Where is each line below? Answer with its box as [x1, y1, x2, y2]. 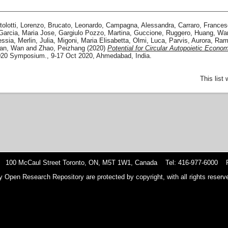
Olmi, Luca [133, 37, 165, 45]
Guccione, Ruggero [134, 29, 190, 37]
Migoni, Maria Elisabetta [58, 37, 129, 45]
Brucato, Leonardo [48, 21, 102, 30]
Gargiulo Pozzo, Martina [59, 29, 130, 37]
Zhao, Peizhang [39, 44, 85, 52]
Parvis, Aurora [169, 37, 211, 45]
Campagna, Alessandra [106, 21, 174, 30]
